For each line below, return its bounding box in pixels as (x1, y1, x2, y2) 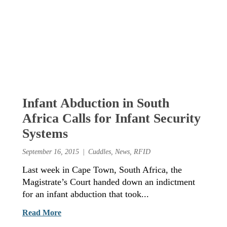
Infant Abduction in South (22, 96, 169, 111)
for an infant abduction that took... (22, 188, 149, 199)
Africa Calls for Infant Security (22, 111, 201, 126)
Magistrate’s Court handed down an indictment (22, 176, 195, 187)
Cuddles (88, 147, 111, 156)
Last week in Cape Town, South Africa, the (22, 164, 182, 175)
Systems (22, 126, 68, 141)
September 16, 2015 (22, 147, 79, 156)
